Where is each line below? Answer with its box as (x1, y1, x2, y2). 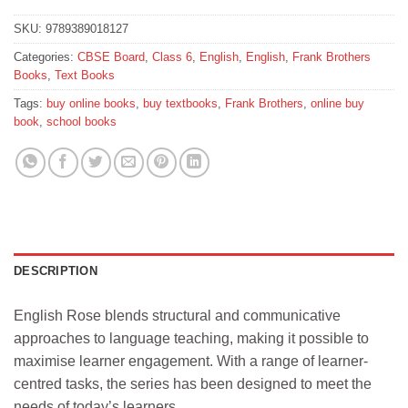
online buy (311, 97, 364, 111)
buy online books (46, 97, 136, 111)
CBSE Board (77, 50, 145, 65)
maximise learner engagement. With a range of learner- (14, 353, 368, 369)
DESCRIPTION (14, 264, 97, 278)
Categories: (14, 50, 77, 65)
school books (46, 115, 117, 129)
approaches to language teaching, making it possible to (14, 331, 369, 346)
